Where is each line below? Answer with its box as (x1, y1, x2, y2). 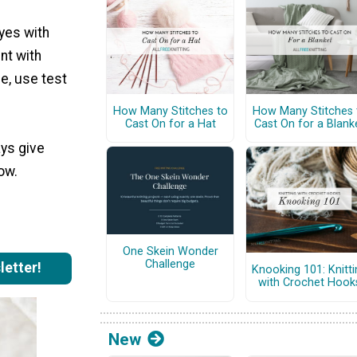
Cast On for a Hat (124, 117, 216, 131)
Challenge (145, 257, 195, 272)
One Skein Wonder (122, 245, 218, 259)
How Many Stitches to (112, 104, 228, 119)
